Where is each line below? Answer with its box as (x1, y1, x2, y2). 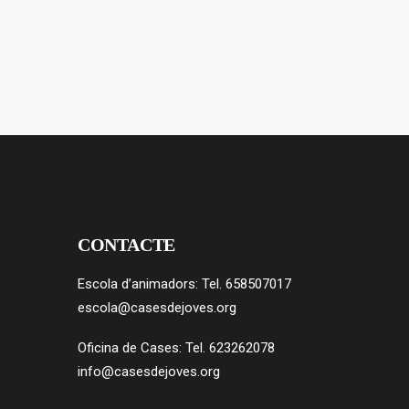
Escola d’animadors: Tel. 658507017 (78, 276, 295, 292)
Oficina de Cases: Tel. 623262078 (78, 340, 278, 356)
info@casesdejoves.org (78, 363, 220, 380)
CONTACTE (78, 235, 175, 255)
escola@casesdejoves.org (78, 299, 236, 316)
